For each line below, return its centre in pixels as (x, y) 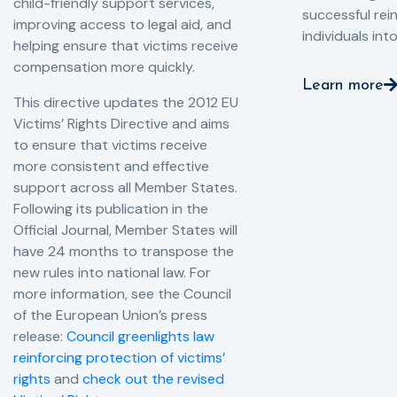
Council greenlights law (140, 336)
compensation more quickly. (104, 66)
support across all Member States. (125, 187)
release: (40, 336)
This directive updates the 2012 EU (126, 102)
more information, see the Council (122, 293)
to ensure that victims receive (110, 144)
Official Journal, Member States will (125, 230)
